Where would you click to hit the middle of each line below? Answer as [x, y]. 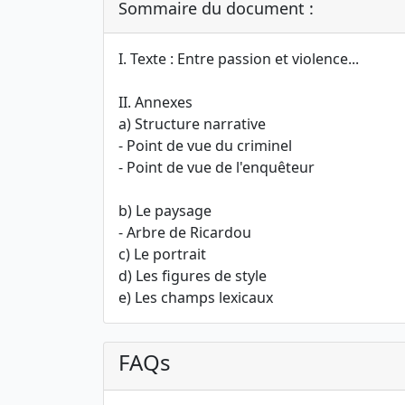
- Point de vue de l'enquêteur [217, 167]
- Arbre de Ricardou [185, 232]
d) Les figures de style [193, 276]
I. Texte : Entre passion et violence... [239, 59]
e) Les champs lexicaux [196, 297]
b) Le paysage [165, 211]
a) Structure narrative [192, 124]
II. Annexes [155, 102]
